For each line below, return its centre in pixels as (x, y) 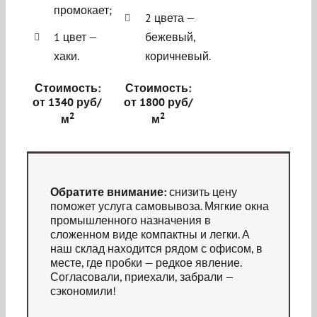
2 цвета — (170, 17)
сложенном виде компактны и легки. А (150, 234)
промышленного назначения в (131, 220)
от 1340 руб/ (68, 102)
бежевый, (171, 36)
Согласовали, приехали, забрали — (142, 276)
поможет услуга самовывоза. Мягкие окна (160, 206)
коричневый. (178, 56)
